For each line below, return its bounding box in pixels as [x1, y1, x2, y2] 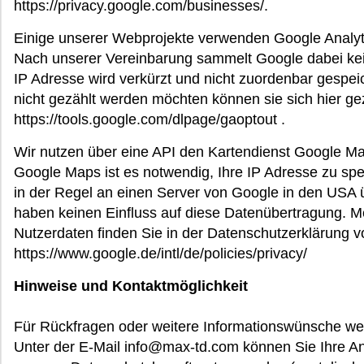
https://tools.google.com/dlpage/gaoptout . [14, 110, 285, 128]
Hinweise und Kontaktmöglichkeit [14, 277, 248, 294]
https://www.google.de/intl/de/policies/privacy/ [14, 245, 307, 262]
